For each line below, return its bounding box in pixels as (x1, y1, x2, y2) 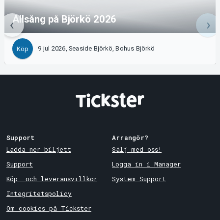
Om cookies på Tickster (6, 204, 91, 212)
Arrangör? (112, 134, 149, 142)
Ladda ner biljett (6, 145, 71, 153)
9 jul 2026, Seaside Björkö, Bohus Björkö (38, 45, 155, 53)
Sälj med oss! (112, 145, 162, 153)
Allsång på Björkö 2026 (12, 13, 117, 26)
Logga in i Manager (112, 160, 181, 168)
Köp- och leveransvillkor (6, 174, 97, 183)
